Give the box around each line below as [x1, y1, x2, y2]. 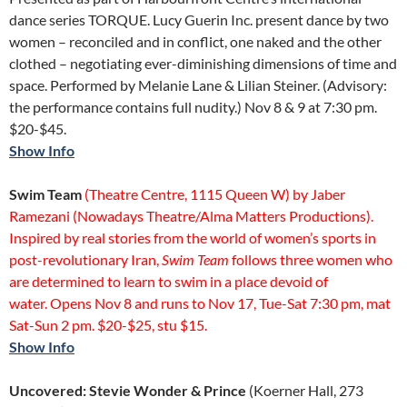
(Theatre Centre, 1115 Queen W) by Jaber [84, 185, 345, 203]
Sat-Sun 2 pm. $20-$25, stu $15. [9, 316, 207, 333]
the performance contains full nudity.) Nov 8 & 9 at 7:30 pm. [9, 98, 377, 115]
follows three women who [229, 251, 392, 268]
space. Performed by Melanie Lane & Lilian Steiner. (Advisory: [9, 76, 387, 94]
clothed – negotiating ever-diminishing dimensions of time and [9, 55, 397, 72]
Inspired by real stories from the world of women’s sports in [9, 229, 376, 246]
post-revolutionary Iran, [9, 251, 162, 268]
